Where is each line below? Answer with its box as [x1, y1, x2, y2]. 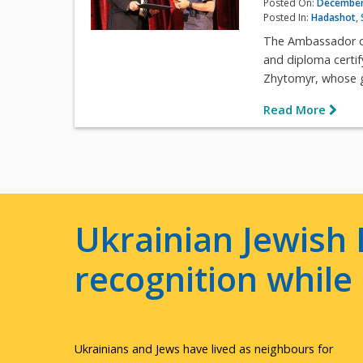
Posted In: [263, 11, 312, 24]
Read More [263, 101, 330, 117]
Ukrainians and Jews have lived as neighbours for [75, 340, 333, 357]
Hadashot [311, 11, 357, 24]
